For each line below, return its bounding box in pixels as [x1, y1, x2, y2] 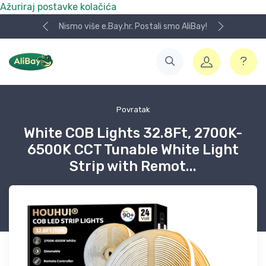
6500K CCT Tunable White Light [27, 141, 239, 158]
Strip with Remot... [69, 158, 197, 175]
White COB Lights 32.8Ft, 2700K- [24, 125, 242, 141]
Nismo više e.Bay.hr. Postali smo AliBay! [59, 21, 207, 31]
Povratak [116, 105, 150, 114]
